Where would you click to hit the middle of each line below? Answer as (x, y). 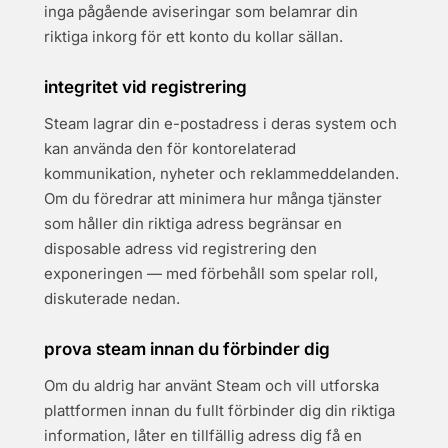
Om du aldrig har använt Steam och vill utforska (211, 385)
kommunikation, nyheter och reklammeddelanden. (221, 173)
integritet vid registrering (145, 87)
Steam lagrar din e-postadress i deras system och (220, 123)
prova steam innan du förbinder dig (187, 349)
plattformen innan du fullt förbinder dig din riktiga (219, 410)
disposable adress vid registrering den (180, 248)
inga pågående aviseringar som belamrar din (201, 11)
